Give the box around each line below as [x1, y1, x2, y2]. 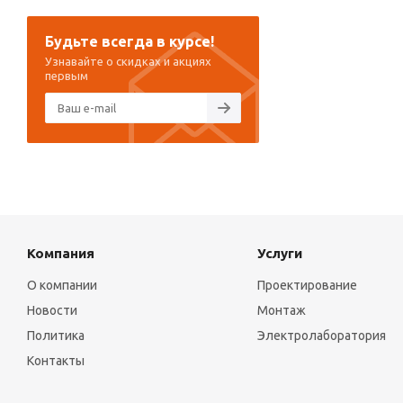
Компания [27, 246, 94, 262]
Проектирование [256, 278, 357, 293]
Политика [27, 328, 85, 344]
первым [45, 69, 88, 83]
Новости [27, 303, 77, 318]
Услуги [256, 246, 302, 262]
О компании [27, 278, 97, 293]
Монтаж [256, 303, 306, 318]
